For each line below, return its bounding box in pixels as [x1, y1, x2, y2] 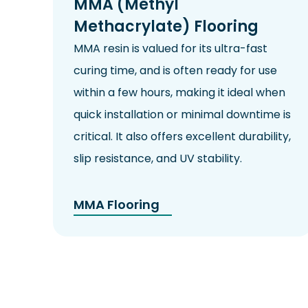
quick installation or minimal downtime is [74, 107, 291, 123]
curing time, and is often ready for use [74, 63, 277, 79]
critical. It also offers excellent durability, [74, 129, 291, 145]
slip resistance [74, 151, 151, 167]
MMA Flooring [74, 196, 159, 214]
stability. [195, 151, 242, 167]
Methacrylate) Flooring [74, 16, 258, 38]
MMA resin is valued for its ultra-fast [74, 41, 267, 57]
